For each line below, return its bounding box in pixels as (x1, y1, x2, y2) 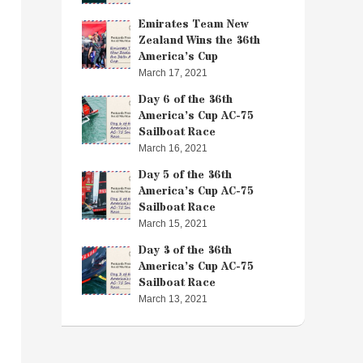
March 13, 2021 (139, 293, 207, 305)
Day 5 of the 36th (139, 166, 232, 183)
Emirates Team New (139, 15, 249, 32)
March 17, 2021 (139, 66, 207, 79)
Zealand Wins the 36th (139, 32, 260, 49)
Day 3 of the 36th (139, 241, 232, 258)
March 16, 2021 (139, 142, 207, 154)
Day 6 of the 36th (139, 91, 233, 108)
